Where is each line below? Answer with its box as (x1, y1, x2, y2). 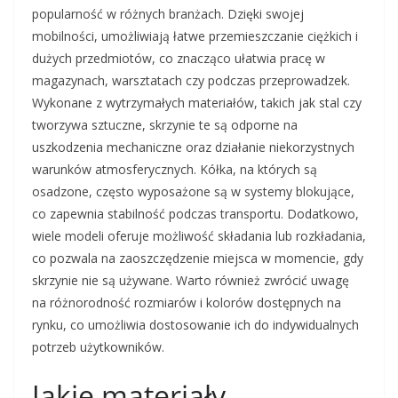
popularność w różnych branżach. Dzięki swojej (32, 5, 304, 22)
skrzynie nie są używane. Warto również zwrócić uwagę (32, 272, 349, 289)
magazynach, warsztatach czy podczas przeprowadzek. (32, 72, 350, 89)
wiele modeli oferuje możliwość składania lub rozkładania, (32, 227, 366, 244)
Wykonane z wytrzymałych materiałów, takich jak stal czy (32, 94, 362, 111)
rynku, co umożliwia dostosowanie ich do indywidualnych (32, 316, 359, 333)
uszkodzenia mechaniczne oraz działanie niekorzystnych (32, 139, 354, 155)
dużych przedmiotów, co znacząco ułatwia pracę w (32, 50, 325, 67)
